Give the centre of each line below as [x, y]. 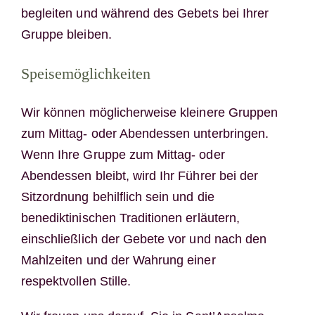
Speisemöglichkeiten [85, 73]
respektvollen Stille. [76, 282]
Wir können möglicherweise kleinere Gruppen [149, 113]
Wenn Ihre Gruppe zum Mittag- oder [123, 155]
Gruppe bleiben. [66, 34]
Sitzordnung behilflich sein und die [117, 197]
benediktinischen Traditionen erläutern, [130, 218]
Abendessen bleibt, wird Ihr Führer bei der [140, 176]
